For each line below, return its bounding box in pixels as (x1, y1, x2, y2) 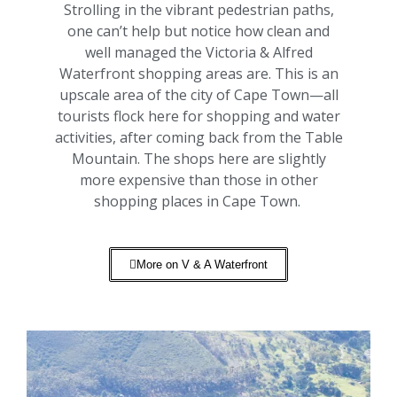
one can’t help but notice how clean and (67, 20, 330, 41)
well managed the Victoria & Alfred (84, 42, 313, 62)
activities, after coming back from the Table (54, 127, 343, 147)
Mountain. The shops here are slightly (71, 148, 326, 168)
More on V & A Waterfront (136, 257, 268, 271)
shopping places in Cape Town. (93, 191, 304, 211)
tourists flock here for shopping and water (57, 105, 340, 126)
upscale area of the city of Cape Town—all (58, 84, 339, 105)
